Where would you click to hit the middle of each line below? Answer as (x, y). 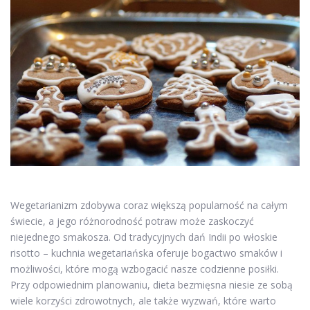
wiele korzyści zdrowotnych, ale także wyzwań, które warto (143, 301)
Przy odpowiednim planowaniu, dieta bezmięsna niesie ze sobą (152, 285)
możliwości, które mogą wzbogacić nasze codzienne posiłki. (145, 269)
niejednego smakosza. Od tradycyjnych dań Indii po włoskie (144, 237)
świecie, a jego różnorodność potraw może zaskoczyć (132, 221)
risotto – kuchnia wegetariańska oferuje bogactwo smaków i (146, 253)
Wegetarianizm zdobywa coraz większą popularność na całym (149, 206)
